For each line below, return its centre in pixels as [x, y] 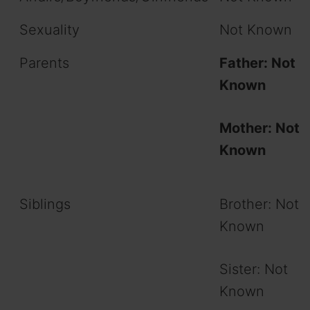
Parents [44, 63]
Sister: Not [254, 270]
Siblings [45, 204]
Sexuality [49, 30]
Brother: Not [259, 204]
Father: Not [257, 63]
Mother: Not [259, 128]
